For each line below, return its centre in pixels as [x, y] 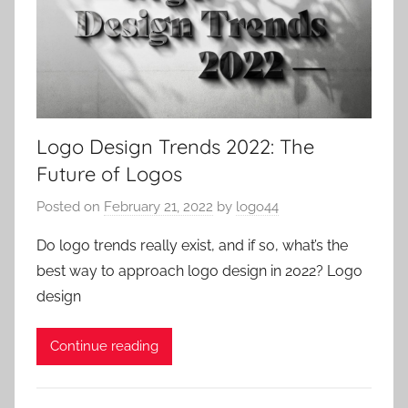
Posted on [70, 206]
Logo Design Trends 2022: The [175, 147]
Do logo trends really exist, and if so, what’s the [192, 245]
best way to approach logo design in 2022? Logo [199, 270]
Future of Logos [109, 174]
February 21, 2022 [158, 206]
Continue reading [104, 347]
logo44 [257, 206]
